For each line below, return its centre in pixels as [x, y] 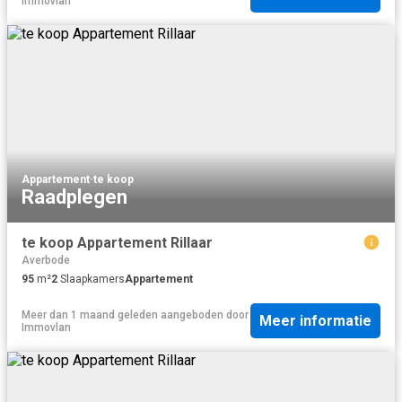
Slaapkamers [91, 279]
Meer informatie [315, 321]
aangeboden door [203, 315]
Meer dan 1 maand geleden [90, 315]
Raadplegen [74, 197]
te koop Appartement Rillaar [117, 242]
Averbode [46, 260]
